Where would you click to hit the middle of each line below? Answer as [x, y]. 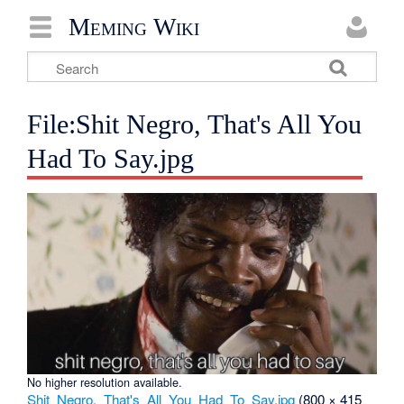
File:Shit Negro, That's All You [195, 124]
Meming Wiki [134, 27]
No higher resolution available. [105, 382]
